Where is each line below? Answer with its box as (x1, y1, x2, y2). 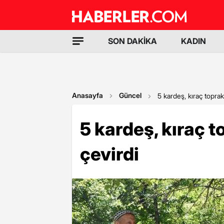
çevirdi (80, 143, 139, 165)
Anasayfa (72, 91, 103, 99)
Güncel (119, 91, 141, 99)
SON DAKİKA (108, 36, 157, 46)
